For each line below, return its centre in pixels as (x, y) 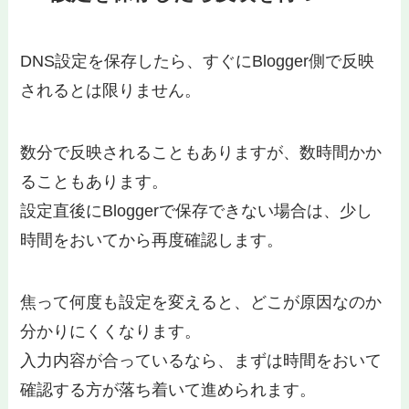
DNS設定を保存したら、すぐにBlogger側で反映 (198, 62)
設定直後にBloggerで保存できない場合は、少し (197, 211)
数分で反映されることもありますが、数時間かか (201, 153)
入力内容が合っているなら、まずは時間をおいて (201, 361)
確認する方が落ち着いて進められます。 (168, 390)
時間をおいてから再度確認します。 (152, 241)
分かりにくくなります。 (111, 331)
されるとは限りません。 (111, 91)
